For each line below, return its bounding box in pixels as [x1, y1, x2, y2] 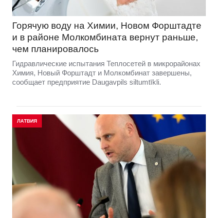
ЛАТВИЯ [17, 118, 37, 124]
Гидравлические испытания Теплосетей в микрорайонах [12, 59, 200, 68]
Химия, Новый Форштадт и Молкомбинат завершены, [12, 68, 192, 77]
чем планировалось [12, 43, 99, 54]
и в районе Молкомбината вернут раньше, [12, 32, 198, 42]
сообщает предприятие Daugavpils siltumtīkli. [12, 77, 161, 86]
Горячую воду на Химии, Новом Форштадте [12, 20, 201, 31]
